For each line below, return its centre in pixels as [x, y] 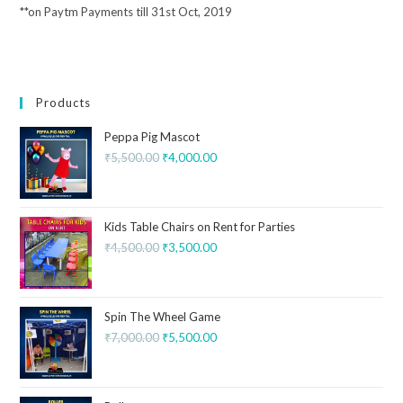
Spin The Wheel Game [163, 317]
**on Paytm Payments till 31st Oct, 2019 [126, 12]
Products [64, 103]
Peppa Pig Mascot [152, 137]
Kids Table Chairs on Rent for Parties [200, 227]
